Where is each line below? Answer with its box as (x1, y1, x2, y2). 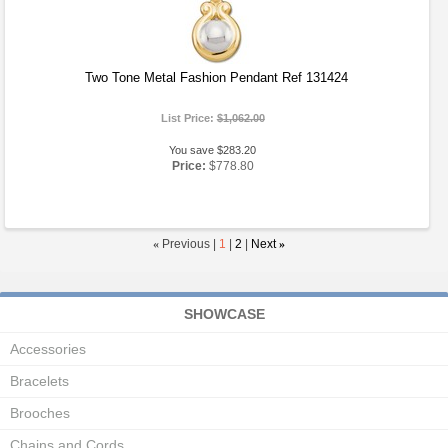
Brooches (10, 405, 70, 421)
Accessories (10, 341, 86, 357)
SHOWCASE (183, 306, 265, 322)
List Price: (160, 112, 217, 124)
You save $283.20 (169, 144, 257, 156)
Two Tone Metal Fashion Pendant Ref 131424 (85, 70, 349, 85)
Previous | (159, 237, 219, 251)
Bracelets (10, 373, 69, 389)
